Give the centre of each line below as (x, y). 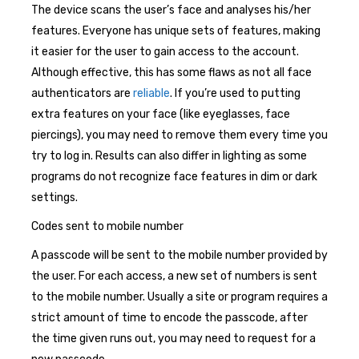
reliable (151, 93)
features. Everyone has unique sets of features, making (176, 30)
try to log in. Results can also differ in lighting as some (169, 155)
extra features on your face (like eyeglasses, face (161, 114)
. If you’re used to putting (235, 93)
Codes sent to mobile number (107, 226)
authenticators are (82, 93)
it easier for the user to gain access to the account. (165, 51)
